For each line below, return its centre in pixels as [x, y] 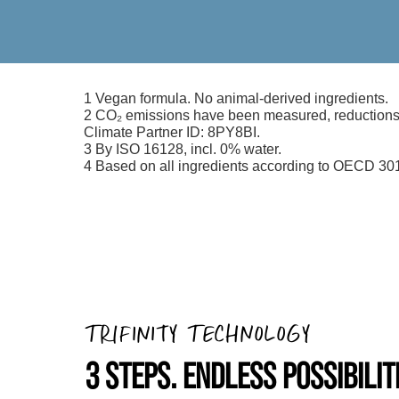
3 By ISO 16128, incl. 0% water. [185, 150]
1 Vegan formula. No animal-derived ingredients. [240, 99]
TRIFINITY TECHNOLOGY [198, 333]
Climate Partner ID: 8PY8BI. [172, 133]
